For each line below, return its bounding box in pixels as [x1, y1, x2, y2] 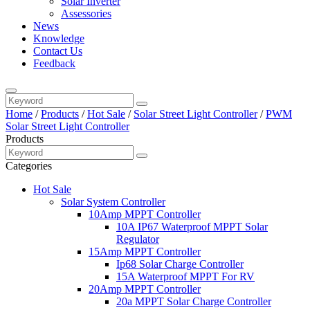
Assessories [61, 8, 111, 19]
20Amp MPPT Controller [89, 283, 201, 295]
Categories [6, 160, 52, 172]
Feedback [33, 57, 75, 69]
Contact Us [33, 45, 82, 57]
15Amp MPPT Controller [89, 246, 201, 257]
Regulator [116, 233, 159, 245]
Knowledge [33, 33, 84, 44]
